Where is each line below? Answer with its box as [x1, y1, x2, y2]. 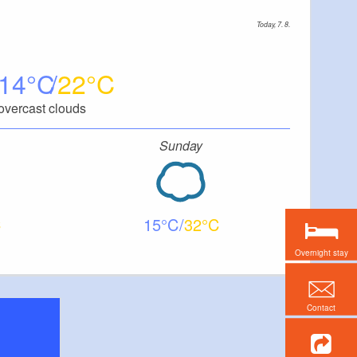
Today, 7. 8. [257, 18, 290, 29]
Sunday [159, 135, 202, 155]
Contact [307, 301, 335, 313]
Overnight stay [294, 246, 348, 258]
